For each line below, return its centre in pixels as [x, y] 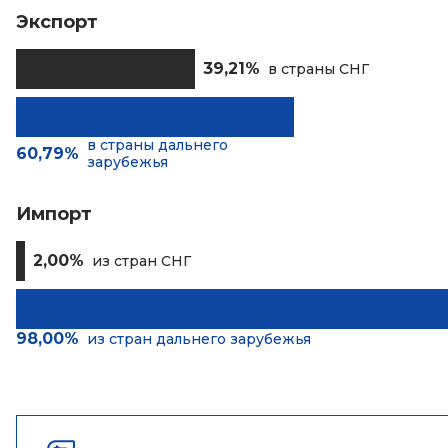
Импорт [54, 214]
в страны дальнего [157, 145]
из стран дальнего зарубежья [199, 338]
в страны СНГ [319, 68]
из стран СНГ [142, 260]
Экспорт [57, 22]
